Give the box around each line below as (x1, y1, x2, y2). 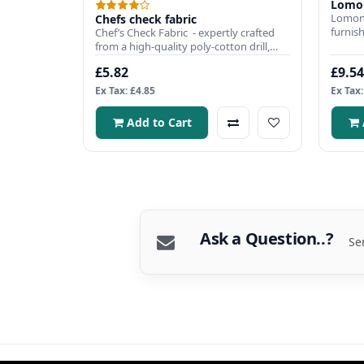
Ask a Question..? (199, 227, 334, 250)
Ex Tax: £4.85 (95, 84, 155, 98)
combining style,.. (95, 53, 180, 68)
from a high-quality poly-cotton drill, (95, 39, 270, 54)
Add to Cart (126, 115, 192, 131)
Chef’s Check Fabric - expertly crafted (95, 25, 275, 41)
